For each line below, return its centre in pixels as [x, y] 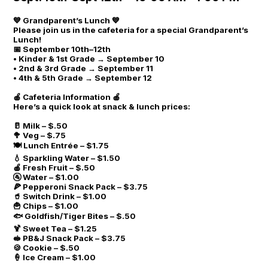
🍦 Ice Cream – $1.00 [55, 257]
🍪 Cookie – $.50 [47, 247]
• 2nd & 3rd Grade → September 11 [83, 68]
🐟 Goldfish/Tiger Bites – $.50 [75, 216]
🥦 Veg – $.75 [40, 135]
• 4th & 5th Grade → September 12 [83, 77]
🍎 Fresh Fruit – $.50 [54, 167]
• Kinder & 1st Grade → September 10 [89, 58]
